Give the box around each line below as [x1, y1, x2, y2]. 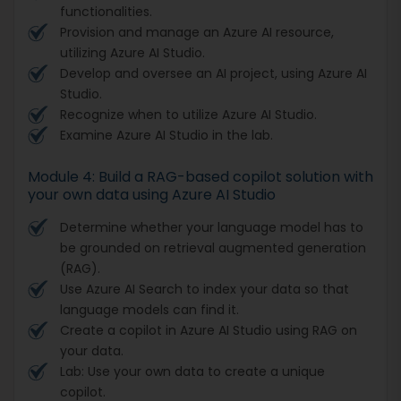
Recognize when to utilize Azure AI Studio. [60, 105, 317, 124]
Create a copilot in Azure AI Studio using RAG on [60, 320, 357, 339]
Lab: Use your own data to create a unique [60, 362, 325, 380]
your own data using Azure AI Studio [28, 183, 276, 205]
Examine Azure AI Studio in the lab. [60, 125, 273, 144]
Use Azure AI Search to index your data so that [60, 279, 349, 298]
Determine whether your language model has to [60, 218, 363, 236]
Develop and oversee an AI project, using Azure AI [60, 64, 367, 82]
